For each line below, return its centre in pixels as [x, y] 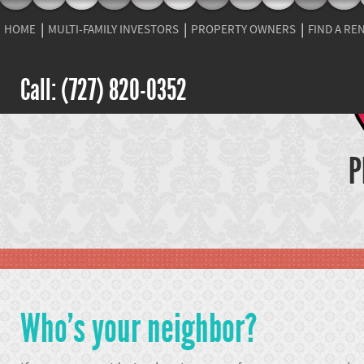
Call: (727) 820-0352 [104, 90]
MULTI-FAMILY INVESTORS [113, 30]
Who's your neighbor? [139, 329]
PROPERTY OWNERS [243, 30]
